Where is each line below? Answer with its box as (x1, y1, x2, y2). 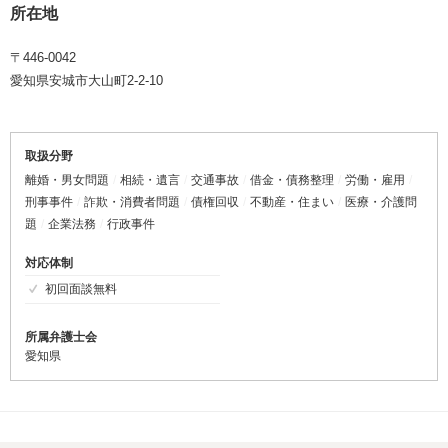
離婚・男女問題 (25, 172, 109, 187)
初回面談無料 (45, 281, 117, 296)
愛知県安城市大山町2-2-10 (10, 72, 163, 88)
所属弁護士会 (25, 329, 97, 344)
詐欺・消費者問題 (84, 194, 180, 209)
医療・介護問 (345, 194, 417, 209)
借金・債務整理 (250, 172, 334, 187)
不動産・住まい (250, 194, 334, 209)
